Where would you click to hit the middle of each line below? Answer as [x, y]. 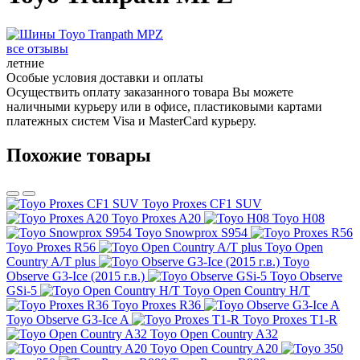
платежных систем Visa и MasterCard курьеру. [131, 121]
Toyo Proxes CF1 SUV [202, 203]
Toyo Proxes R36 [156, 305]
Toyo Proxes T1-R [290, 319]
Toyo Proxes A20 [156, 218]
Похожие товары [79, 155]
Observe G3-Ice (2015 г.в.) [76, 276]
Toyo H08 [299, 218]
